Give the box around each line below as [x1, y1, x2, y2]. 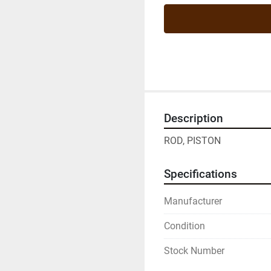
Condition [164, 220, 205, 232]
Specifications [164, 168, 237, 181]
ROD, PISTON [164, 135, 221, 146]
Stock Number [164, 245, 224, 256]
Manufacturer [164, 195, 222, 207]
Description [164, 112, 223, 125]
